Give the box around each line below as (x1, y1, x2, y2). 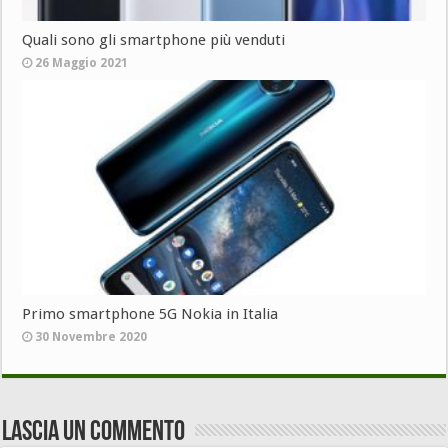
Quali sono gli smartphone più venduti (22, 31, 286, 50)
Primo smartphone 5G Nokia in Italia (22, 305, 279, 323)
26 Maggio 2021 (35, 56, 129, 71)
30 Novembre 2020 (35, 330, 148, 344)
